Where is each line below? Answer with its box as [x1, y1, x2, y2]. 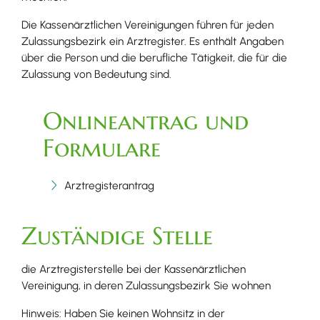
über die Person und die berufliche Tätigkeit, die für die [21, 51, 287, 65]
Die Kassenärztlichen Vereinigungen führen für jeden [21, 18, 274, 32]
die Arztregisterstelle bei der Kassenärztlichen [21, 262, 246, 276]
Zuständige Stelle [21, 221, 213, 251]
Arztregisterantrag [64, 179, 154, 193]
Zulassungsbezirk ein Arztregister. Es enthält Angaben [21, 34, 284, 49]
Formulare [43, 133, 161, 164]
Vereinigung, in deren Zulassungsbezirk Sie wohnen [21, 279, 271, 293]
